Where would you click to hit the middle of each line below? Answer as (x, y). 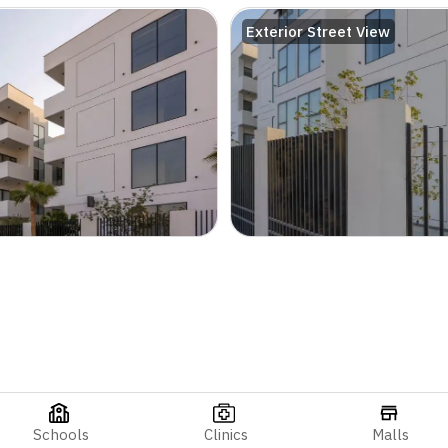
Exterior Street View (318, 32)
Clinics (226, 434)
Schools (61, 434)
